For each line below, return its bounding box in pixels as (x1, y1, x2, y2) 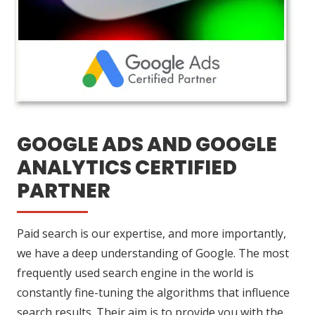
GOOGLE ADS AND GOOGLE (17, 131, 277, 159)
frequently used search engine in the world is (17, 265, 254, 281)
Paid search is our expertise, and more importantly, (17, 226, 286, 242)
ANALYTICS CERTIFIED (17, 154, 237, 182)
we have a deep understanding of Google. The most (17, 245, 289, 262)
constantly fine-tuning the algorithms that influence (17, 285, 290, 301)
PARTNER (17, 177, 110, 205)
